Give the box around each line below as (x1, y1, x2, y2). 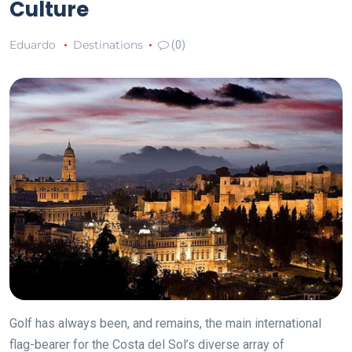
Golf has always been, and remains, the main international (9, 315, 321, 331)
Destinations (72, 37, 143, 52)
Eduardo (9, 37, 56, 52)
